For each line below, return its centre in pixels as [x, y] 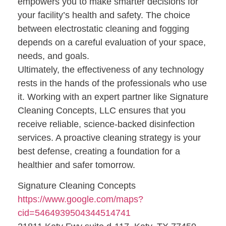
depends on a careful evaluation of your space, [112, 42]
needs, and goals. [53, 56]
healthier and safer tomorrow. [76, 165]
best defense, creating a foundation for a [99, 151]
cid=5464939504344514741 [74, 213]
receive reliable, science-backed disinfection [106, 124]
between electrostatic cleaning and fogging [103, 29]
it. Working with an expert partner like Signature [113, 97]
